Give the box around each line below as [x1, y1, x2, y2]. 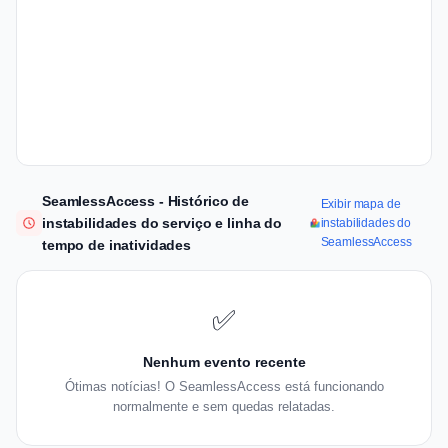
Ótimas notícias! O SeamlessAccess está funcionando [64, 379, 384, 395]
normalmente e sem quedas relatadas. [113, 399, 335, 415]
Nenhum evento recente [142, 354, 306, 371]
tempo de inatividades [42, 237, 192, 254]
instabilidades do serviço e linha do [42, 215, 282, 232]
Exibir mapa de [320, 196, 401, 211]
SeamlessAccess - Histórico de [42, 193, 249, 210]
